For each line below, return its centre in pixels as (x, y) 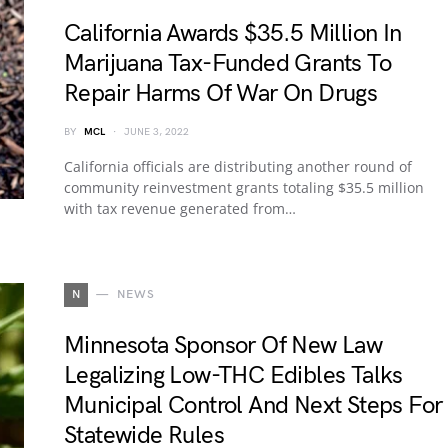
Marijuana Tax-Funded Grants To (227, 63)
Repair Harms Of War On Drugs (221, 93)
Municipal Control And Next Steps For (253, 405)
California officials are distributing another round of (238, 166)
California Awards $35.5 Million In (233, 33)
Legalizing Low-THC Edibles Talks (233, 375)
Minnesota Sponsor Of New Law (223, 345)
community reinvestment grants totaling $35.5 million (244, 187)
